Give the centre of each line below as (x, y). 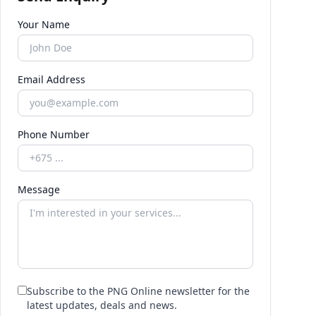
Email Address (51, 79)
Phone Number (54, 134)
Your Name (44, 24)
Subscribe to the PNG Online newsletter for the (138, 291)
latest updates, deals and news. (102, 305)
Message (39, 189)
